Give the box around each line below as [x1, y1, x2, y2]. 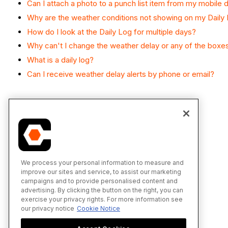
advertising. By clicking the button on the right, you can [21, 186, 183, 194]
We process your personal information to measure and [21, 158, 184, 166]
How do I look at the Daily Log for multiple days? [27, 26, 196, 37]
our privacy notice [21, 204, 74, 212]
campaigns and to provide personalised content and [21, 177, 178, 185]
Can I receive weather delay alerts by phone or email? [27, 69, 214, 79]
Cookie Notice [77, 204, 120, 212]
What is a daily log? [27, 55, 94, 65]
